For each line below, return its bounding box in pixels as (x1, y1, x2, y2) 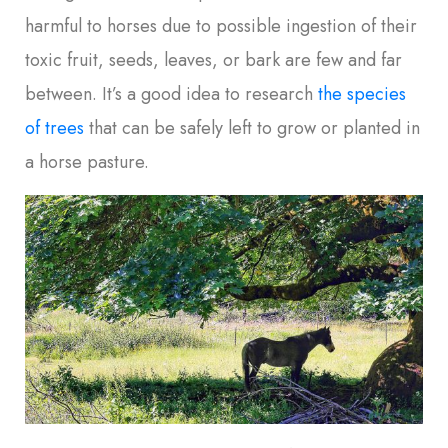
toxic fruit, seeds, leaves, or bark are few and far (25, 47, 402, 74)
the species (318, 81, 406, 108)
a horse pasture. (25, 149, 149, 176)
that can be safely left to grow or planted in (84, 115, 420, 142)
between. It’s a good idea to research (25, 81, 318, 108)
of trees (25, 115, 84, 142)
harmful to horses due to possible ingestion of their (25, 13, 417, 40)
